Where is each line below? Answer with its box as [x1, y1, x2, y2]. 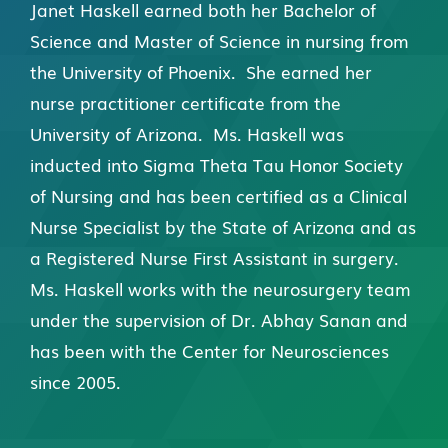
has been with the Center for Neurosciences [30, 338, 389, 364]
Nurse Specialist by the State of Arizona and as [30, 214, 416, 240]
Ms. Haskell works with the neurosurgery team [30, 276, 411, 302]
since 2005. [30, 369, 121, 395]
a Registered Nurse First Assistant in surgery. [30, 245, 404, 271]
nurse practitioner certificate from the [30, 90, 341, 116]
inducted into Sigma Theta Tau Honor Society [30, 152, 403, 178]
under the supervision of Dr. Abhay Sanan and [30, 307, 408, 333]
